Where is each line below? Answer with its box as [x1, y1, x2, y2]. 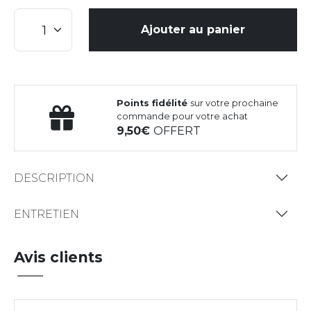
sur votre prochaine [190, 98, 279, 109]
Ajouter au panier [141, 23, 245, 37]
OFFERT [153, 124, 201, 138]
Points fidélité [117, 98, 191, 109]
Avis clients [14, 249, 103, 267]
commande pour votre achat [117, 111, 249, 122]
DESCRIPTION [14, 171, 94, 185]
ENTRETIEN [14, 207, 79, 221]
